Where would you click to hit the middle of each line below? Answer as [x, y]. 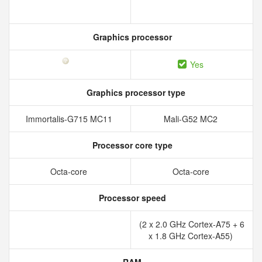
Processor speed [131, 198]
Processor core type [131, 145]
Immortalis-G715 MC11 [70, 119]
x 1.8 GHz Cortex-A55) [192, 236]
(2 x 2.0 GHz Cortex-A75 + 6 [192, 224]
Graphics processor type [135, 92]
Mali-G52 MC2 [192, 119]
